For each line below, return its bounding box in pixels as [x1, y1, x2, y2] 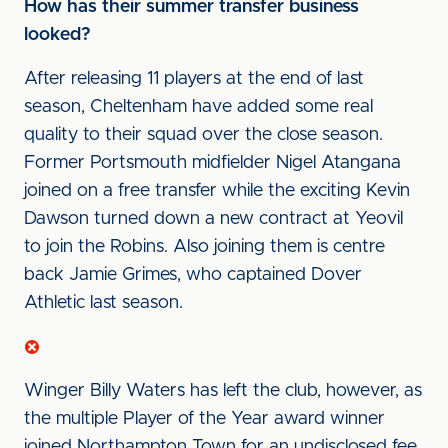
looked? [24, 26, 91, 44]
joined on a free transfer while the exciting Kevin [24, 182, 410, 200]
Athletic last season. [24, 294, 183, 312]
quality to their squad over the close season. [24, 126, 383, 144]
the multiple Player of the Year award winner [24, 410, 385, 428]
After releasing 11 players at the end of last [24, 70, 364, 88]
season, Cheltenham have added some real [24, 98, 373, 116]
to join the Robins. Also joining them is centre [24, 238, 385, 256]
